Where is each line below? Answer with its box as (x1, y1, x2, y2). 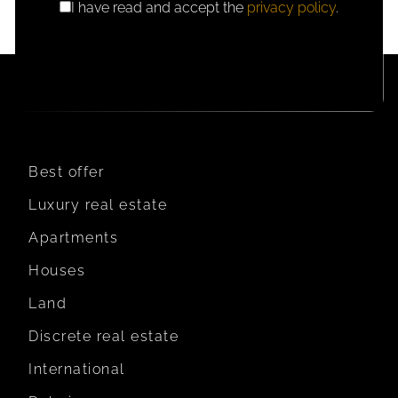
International (28, 360, 125, 378)
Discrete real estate (28, 327, 179, 345)
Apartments (28, 228, 118, 246)
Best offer (28, 163, 104, 180)
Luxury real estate (28, 195, 167, 213)
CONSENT (38, 18, 107, 36)
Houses (28, 261, 85, 279)
